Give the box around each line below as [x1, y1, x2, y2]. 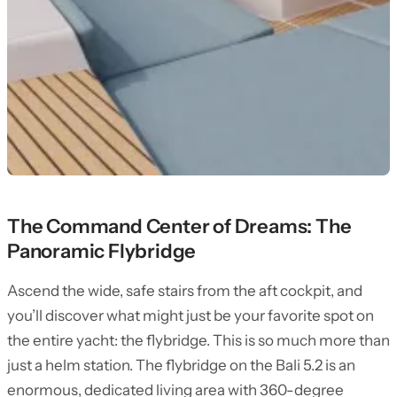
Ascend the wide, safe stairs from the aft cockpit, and [7, 282, 362, 300]
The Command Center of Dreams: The [7, 214, 352, 238]
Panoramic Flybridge [7, 239, 197, 263]
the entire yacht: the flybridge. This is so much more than [7, 331, 390, 349]
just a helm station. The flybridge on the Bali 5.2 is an [7, 356, 355, 374]
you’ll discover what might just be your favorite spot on [7, 307, 374, 324]
